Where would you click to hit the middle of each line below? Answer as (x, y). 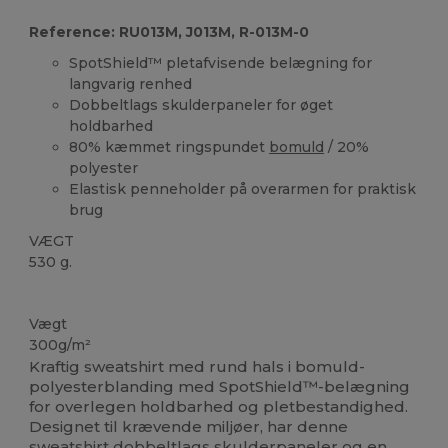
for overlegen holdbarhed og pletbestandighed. (219, 407)
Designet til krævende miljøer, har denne (189, 427)
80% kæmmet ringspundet (169, 146)
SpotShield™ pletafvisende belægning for (221, 62)
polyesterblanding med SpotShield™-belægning (220, 387)
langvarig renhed (131, 83)
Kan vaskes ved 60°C (93, 294)
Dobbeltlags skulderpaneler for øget (201, 104)
